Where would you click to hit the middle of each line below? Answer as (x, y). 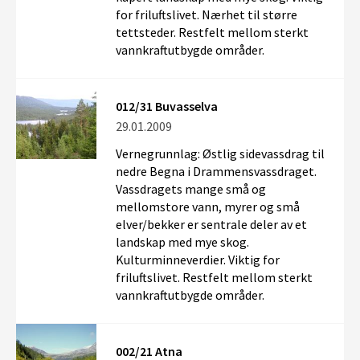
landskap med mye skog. (182, 242)
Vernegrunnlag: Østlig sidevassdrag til (220, 153)
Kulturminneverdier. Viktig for (198, 260)
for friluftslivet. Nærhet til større (207, 14)
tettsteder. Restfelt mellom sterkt (212, 32)
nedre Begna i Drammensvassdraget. (216, 171)
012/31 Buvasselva (167, 106)
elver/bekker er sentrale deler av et (211, 224)
